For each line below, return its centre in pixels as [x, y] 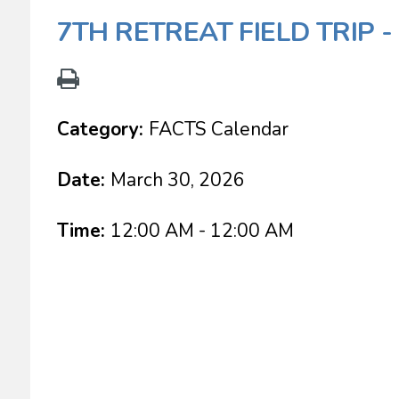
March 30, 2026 [177, 180]
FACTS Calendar [218, 129]
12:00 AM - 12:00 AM [202, 231]
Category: [102, 129]
